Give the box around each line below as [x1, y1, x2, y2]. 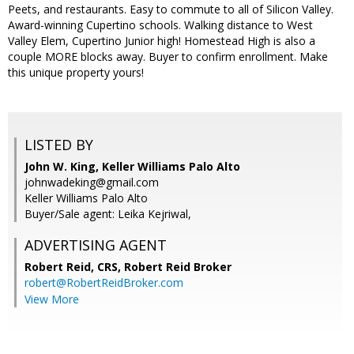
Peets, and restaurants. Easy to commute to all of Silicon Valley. [8, 2, 333, 17]
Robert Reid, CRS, [24, 259, 124, 275]
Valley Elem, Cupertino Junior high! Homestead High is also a [8, 33, 315, 49]
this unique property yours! [8, 65, 144, 81]
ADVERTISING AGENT [24, 235, 167, 255]
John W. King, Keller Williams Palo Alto [24, 159, 240, 175]
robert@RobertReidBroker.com [24, 275, 183, 291]
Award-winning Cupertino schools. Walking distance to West [8, 17, 313, 33]
